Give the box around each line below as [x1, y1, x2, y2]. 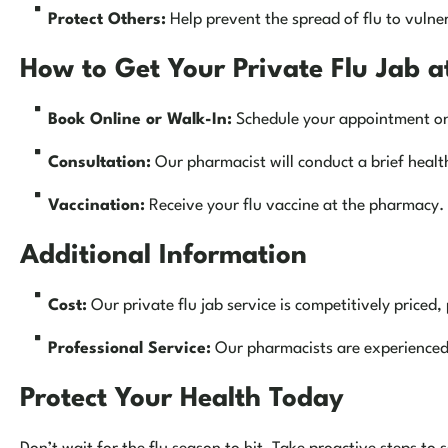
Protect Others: [47, 12, 166, 29]
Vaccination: [47, 198, 145, 215]
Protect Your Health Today [20, 386, 344, 413]
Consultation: [47, 155, 151, 172]
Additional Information [20, 243, 307, 270]
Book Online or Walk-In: [47, 112, 232, 129]
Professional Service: [47, 341, 211, 358]
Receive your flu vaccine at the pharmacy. [144, 198, 444, 215]
